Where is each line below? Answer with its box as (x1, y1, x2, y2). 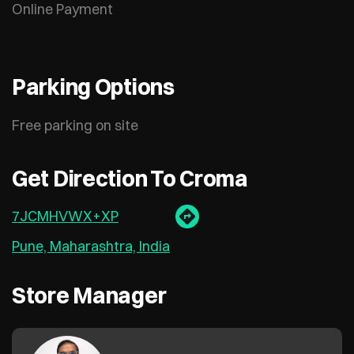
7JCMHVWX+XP (12, 207, 119, 226)
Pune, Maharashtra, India (12, 237, 170, 256)
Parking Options (12, 73, 175, 101)
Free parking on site (12, 116, 138, 135)
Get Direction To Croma (12, 165, 248, 193)
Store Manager (12, 282, 167, 310)
